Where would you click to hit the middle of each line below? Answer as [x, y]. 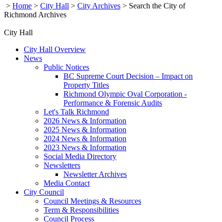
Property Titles [86, 85]
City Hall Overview [55, 49]
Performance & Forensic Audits [113, 103]
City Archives [99, 5]
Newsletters [62, 165]
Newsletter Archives [95, 174]
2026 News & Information [85, 120]
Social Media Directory [80, 156]
